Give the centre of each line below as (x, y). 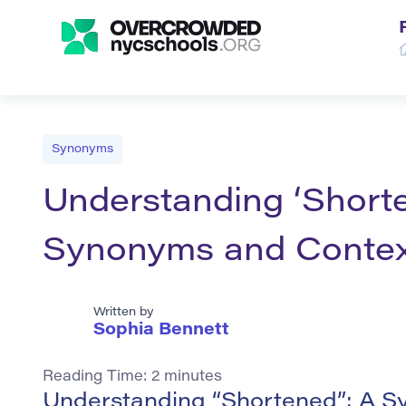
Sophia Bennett (161, 331)
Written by (124, 313)
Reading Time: (97, 377)
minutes (193, 377)
